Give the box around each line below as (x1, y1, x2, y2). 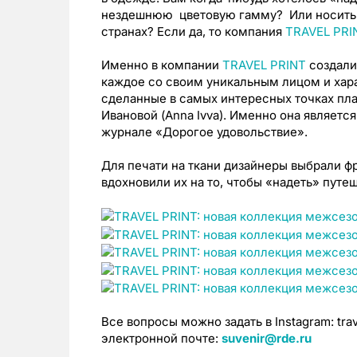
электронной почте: (101, 331, 222, 347)
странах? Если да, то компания (101, 24, 285, 40)
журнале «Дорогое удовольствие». (101, 124, 308, 140)
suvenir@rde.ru (222, 331, 312, 347)
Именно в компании (101, 57, 222, 73)
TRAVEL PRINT (222, 57, 306, 73)
